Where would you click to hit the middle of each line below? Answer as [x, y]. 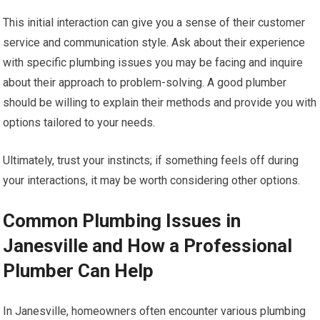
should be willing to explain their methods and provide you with [160, 103]
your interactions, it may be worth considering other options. [152, 181]
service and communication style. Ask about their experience [154, 43]
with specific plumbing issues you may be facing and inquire [153, 63]
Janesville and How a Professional [148, 246]
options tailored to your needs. [79, 123]
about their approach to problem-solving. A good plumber [145, 83]
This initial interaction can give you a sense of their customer [154, 23]
